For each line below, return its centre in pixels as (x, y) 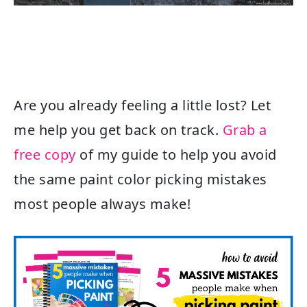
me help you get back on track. (118, 130)
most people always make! (102, 204)
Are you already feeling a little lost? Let (142, 105)
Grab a (245, 130)
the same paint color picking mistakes (140, 179)
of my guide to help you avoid (176, 154)
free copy (45, 154)
